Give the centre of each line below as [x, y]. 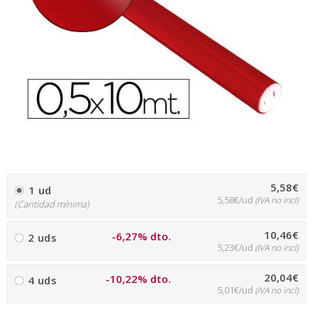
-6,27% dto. [142, 236]
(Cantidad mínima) [52, 204]
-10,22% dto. [139, 279]
